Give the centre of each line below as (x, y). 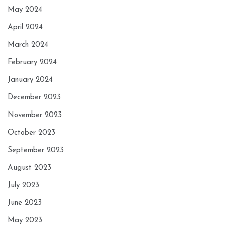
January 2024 (30, 80)
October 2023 (31, 133)
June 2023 (25, 203)
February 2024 (32, 63)
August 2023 (29, 168)
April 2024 (25, 28)
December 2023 (34, 98)
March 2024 (28, 45)
